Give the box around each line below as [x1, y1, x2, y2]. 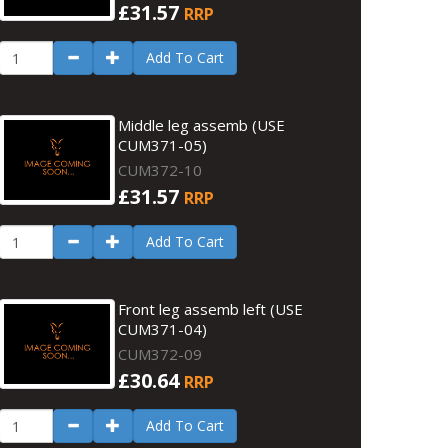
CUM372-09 [118, 344, 203, 364]
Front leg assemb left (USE [118, 299, 304, 319]
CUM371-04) [118, 319, 208, 339]
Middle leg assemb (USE [118, 115, 286, 135]
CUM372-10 [118, 160, 203, 180]
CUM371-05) [118, 135, 208, 155]
